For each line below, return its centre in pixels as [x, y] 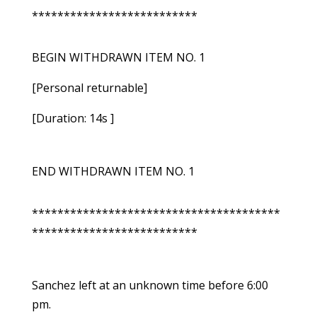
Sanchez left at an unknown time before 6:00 [150, 286]
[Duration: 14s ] [73, 119]
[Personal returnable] [89, 88]
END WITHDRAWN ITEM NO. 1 [113, 172]
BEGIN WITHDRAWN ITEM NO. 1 [118, 58]
